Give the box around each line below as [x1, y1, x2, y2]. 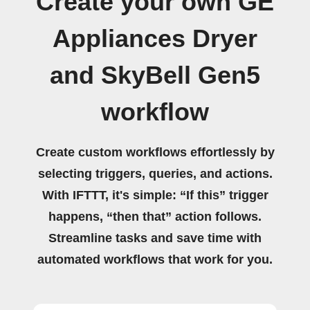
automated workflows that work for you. [37, 253, 273, 266]
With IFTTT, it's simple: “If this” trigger [42, 188, 268, 202]
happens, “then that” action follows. [48, 210, 262, 224]
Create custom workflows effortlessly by [35, 145, 275, 159]
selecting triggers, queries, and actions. [37, 167, 273, 181]
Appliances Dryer [53, 25, 257, 53]
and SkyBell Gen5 [50, 62, 260, 89]
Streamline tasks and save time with [48, 231, 262, 245]
